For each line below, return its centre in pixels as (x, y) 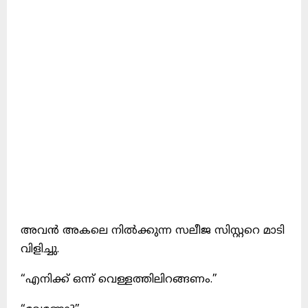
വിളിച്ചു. (40, 250)
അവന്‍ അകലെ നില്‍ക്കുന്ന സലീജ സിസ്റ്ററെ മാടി (153, 231)
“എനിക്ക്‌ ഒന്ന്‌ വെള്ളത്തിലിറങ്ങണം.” (119, 280)
